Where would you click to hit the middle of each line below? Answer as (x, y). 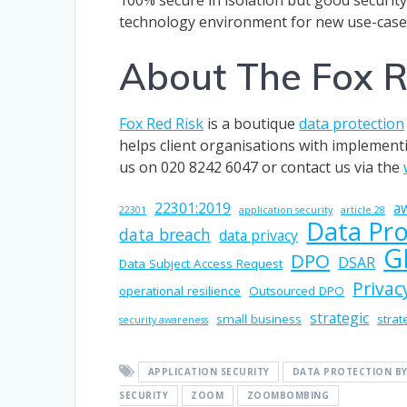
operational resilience (180, 290)
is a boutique (252, 123)
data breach (165, 234)
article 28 (363, 209)
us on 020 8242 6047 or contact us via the (262, 167)
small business (259, 318)
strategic (340, 318)
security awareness (164, 319)
